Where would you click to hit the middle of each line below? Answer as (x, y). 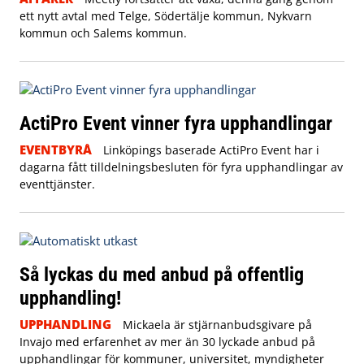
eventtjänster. (57, 184)
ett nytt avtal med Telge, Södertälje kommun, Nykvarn (166, 16)
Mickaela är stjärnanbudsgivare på (217, 325)
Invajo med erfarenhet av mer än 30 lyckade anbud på (167, 342)
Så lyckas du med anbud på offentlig (162, 275)
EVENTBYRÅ (56, 150)
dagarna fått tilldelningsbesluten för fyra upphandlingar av (181, 167)
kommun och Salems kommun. (103, 33)
